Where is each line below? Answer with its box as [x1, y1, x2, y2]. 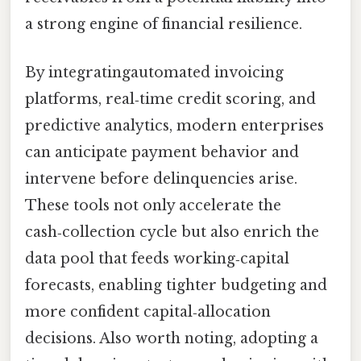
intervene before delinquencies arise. [25, 169, 297, 188]
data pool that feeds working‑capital [25, 249, 289, 268]
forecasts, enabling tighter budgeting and [25, 276, 327, 294]
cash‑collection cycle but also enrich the [25, 222, 319, 241]
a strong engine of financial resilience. [25, 15, 302, 34]
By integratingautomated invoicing [25, 63, 284, 81]
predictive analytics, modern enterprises [25, 116, 324, 135]
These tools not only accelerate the [25, 196, 281, 214]
